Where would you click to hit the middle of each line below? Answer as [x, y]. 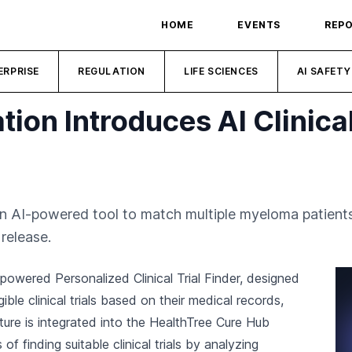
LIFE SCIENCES [221, 71]
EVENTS [259, 25]
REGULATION [112, 71]
